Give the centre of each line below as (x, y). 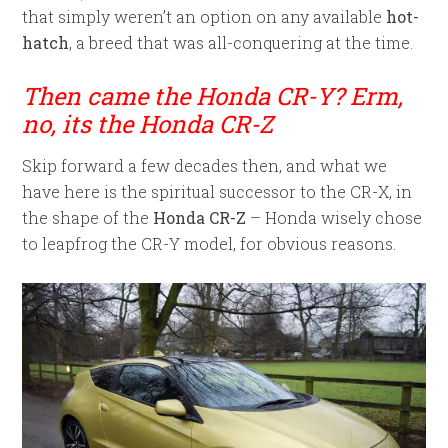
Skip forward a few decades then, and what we (205, 165)
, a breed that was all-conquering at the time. (241, 42)
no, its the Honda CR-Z (148, 124)
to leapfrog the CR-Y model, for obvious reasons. (209, 243)
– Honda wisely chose (334, 217)
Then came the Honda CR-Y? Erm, (213, 96)
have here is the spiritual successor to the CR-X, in (217, 191)
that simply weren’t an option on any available (204, 16)
